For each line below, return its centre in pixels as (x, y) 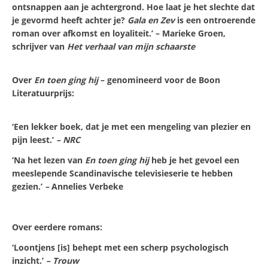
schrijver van (39, 46)
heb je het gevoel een (195, 160)
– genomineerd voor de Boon (160, 80)
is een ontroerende (216, 20)
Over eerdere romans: (57, 227)
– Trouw (63, 261)
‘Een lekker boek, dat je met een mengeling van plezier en (131, 127)
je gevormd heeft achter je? (70, 20)
